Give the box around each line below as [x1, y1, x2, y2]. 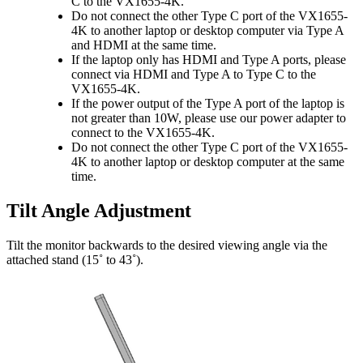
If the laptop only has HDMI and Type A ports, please [71, 53, 346, 67]
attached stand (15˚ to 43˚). [6, 253, 143, 267]
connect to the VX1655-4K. [71, 126, 215, 140]
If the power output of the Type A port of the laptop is [71, 96, 344, 111]
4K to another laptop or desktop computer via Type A [71, 23, 344, 38]
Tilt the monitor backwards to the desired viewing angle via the [6, 238, 327, 253]
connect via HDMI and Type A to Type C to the [71, 67, 316, 82]
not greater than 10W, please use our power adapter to [71, 111, 346, 126]
